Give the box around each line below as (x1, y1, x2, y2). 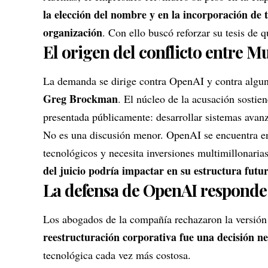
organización (43, 25, 102, 40)
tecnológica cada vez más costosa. (43, 248, 191, 263)
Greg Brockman (43, 91, 118, 107)
